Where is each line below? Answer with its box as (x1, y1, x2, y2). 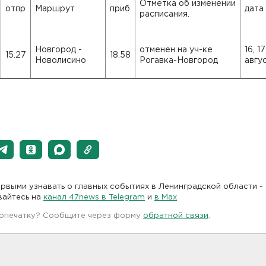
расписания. (140, 11, 189, 18)
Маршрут (35, 5, 75, 12)
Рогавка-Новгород (140, 57, 218, 64)
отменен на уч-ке (140, 46, 213, 53)
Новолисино (35, 57, 86, 64)
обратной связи (143, 213, 208, 219)
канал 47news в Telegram (43, 194, 145, 201)
